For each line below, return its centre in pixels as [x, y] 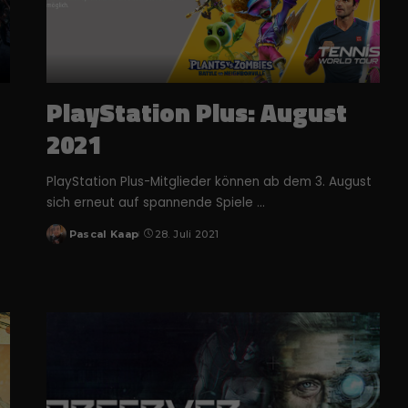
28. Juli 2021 [187, 234]
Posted [66, 241]
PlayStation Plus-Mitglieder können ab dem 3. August [209, 181]
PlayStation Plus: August [196, 112]
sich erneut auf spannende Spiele [151, 202]
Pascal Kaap [104, 234]
